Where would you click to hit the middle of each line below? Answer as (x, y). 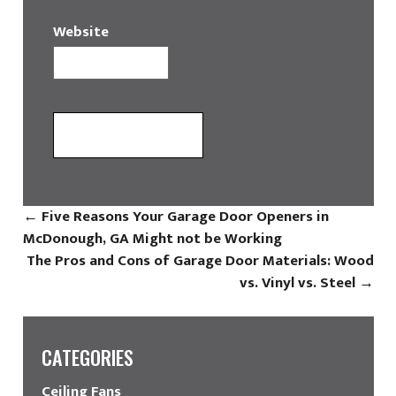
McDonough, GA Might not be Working (152, 238)
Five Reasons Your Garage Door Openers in (183, 216)
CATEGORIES (87, 357)
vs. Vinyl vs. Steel (299, 282)
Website (80, 31)
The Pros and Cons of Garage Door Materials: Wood (200, 260)
